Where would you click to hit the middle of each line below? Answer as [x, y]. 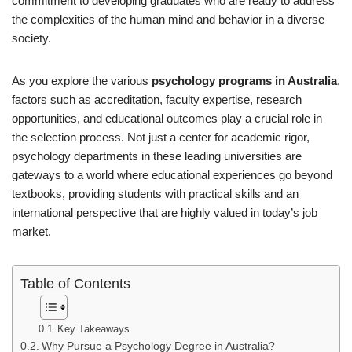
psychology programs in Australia [244, 80]
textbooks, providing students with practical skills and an [155, 193]
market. [31, 231]
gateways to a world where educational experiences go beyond [172, 174]
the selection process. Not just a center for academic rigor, [161, 137]
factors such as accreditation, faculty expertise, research [157, 99]
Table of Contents [75, 283]
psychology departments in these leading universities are [157, 156]
